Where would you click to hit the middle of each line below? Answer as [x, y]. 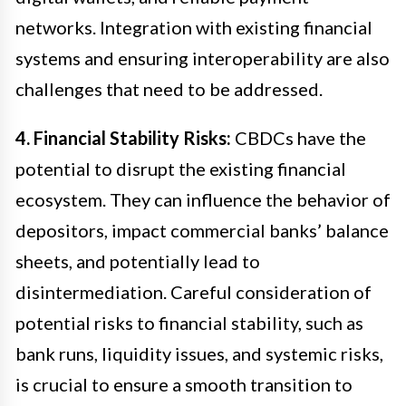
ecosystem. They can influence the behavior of [203, 200]
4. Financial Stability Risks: [123, 138]
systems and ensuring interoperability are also [203, 58]
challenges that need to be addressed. [169, 89]
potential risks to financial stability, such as [189, 323]
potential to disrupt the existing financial [181, 169]
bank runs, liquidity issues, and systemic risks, [199, 354]
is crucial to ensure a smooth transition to [184, 385]
